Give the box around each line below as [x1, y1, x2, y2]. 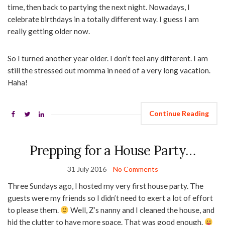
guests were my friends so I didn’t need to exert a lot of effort [8, 193, 213, 203]
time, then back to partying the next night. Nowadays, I [8, 3, 190, 12]
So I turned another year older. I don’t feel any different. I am [8, 54, 208, 63]
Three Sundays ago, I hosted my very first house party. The [8, 181, 203, 191]
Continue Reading [149, 109, 209, 118]
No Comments [113, 165, 158, 174]
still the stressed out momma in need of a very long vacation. [8, 66, 210, 75]
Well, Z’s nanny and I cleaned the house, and [69, 205, 215, 215]
